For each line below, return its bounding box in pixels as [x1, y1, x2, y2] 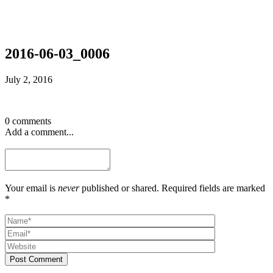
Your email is [5, 182, 58, 193]
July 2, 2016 [5, 74, 52, 85]
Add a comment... [5, 126, 74, 137]
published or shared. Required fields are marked [79, 182, 265, 193]
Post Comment [10, 254, 63, 264]
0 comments [5, 115, 51, 126]
